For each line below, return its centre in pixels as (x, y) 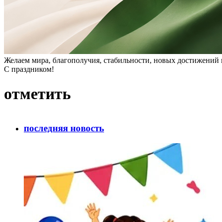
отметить (37, 93)
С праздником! (29, 69)
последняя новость (64, 128)
